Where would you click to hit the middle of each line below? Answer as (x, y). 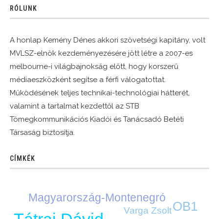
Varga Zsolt (148, 210)
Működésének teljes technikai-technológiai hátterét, (100, 93)
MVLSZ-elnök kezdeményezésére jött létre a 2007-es (101, 53)
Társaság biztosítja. (42, 132)
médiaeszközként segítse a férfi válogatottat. (88, 79)
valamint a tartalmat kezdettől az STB (75, 106)
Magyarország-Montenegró (97, 197)
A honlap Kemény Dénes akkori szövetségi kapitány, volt (108, 40)
